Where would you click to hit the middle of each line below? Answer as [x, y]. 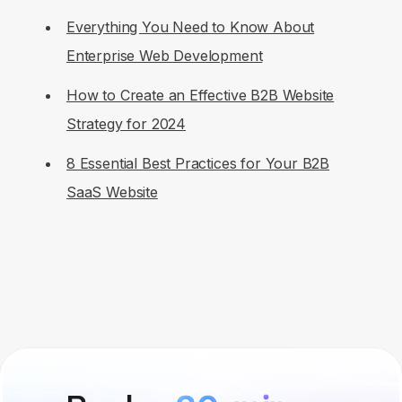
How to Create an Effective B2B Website [201, 96]
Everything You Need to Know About [191, 27]
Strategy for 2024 [127, 124]
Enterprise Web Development [165, 56]
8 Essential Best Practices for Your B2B [198, 164]
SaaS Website [112, 192]
